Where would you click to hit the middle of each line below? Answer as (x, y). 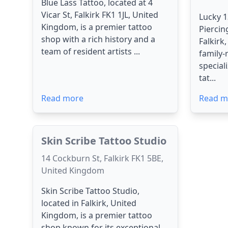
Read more (62, 98)
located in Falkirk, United (89, 203)
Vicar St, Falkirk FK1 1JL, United (100, 15)
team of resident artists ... (91, 51)
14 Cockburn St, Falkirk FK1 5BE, (102, 158)
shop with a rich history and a (98, 39)
